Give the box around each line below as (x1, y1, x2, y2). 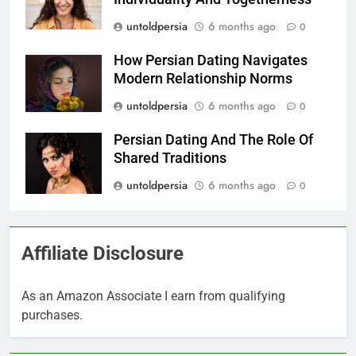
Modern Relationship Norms (114, 71, 292, 87)
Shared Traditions (114, 150, 226, 167)
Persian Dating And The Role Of (114, 132, 313, 149)
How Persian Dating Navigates (114, 52, 308, 69)
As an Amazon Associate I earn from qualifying (21, 288, 285, 304)
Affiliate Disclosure (21, 242, 184, 265)
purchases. (21, 308, 83, 323)
